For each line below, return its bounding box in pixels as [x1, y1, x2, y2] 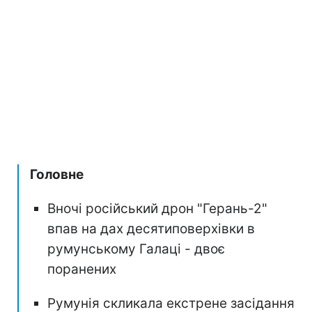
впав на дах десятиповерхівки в [47, 220, 255, 237]
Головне [30, 166, 84, 182]
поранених [47, 260, 116, 277]
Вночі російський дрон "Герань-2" [47, 200, 267, 217]
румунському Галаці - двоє [47, 240, 225, 257]
